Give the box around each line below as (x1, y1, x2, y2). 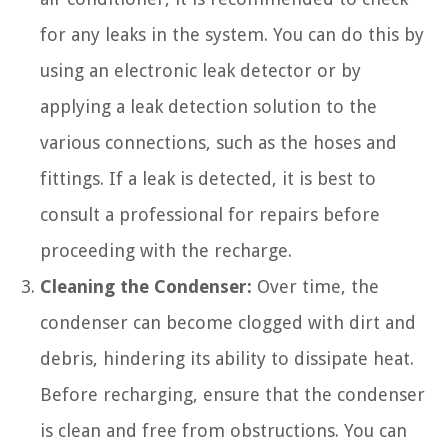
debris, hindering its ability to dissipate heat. (40, 347, 414, 369)
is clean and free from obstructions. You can (40, 419, 407, 441)
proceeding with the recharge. (40, 239, 292, 261)
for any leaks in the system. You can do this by (40, 23, 424, 45)
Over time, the (252, 275, 379, 297)
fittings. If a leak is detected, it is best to (40, 167, 376, 189)
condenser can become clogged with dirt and (40, 311, 416, 333)
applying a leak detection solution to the (40, 95, 377, 117)
